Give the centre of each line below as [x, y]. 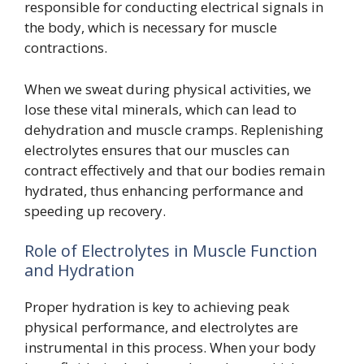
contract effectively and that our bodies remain [175, 170]
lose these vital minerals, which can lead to [160, 109]
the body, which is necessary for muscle [151, 27]
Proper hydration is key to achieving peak [157, 307]
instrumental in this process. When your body [170, 347]
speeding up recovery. [95, 210]
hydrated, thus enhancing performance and [164, 190]
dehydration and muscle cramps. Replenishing [174, 129]
